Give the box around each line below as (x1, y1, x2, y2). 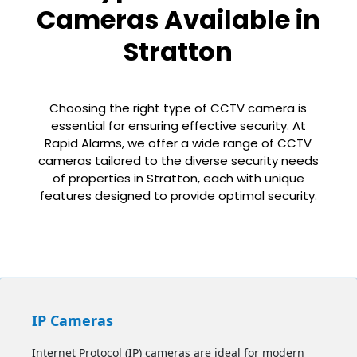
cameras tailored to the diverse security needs (37, 151, 319, 169)
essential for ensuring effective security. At (50, 116, 306, 134)
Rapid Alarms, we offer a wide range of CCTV (45, 134, 312, 151)
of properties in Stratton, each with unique (52, 169, 304, 186)
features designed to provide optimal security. (39, 186, 317, 204)
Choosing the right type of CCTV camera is (49, 99, 308, 116)
